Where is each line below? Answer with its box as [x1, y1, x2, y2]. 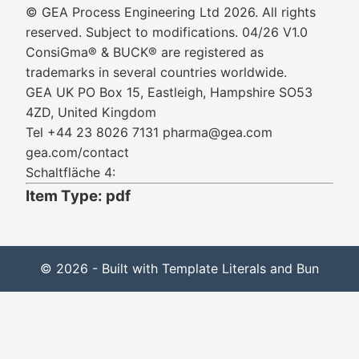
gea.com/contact [26, 144, 129, 160]
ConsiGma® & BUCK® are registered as [26, 44, 264, 60]
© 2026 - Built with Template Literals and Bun [40, 260, 319, 276]
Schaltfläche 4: [26, 164, 115, 180]
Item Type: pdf [26, 187, 131, 205]
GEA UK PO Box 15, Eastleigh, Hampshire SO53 [26, 84, 313, 100]
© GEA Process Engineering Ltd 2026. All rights [26, 4, 316, 20]
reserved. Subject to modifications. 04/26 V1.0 [26, 24, 308, 40]
